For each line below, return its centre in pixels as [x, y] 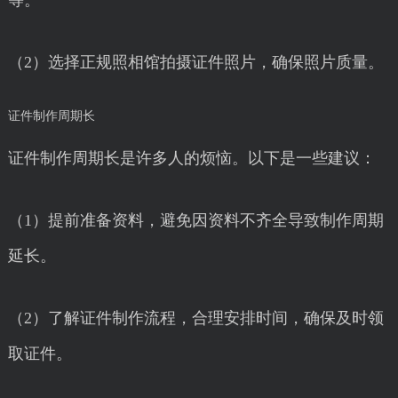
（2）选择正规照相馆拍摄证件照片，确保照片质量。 [195, 62]
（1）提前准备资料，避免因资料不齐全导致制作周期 [195, 220]
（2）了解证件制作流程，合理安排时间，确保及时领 [195, 318]
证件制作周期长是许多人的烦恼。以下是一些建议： [191, 158]
